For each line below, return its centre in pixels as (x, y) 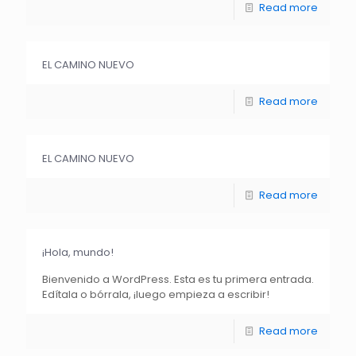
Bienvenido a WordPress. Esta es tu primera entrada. (178, 279)
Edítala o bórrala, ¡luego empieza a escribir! (156, 294)
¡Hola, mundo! (78, 252)
